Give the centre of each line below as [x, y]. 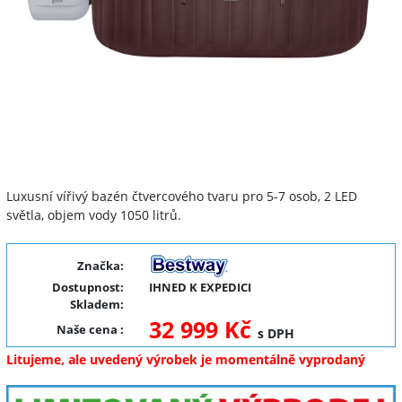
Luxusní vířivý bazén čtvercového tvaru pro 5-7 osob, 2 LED [182, 196]
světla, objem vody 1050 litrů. [94, 215]
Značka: [100, 266]
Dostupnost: [87, 287]
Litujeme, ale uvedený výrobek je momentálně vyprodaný [186, 359]
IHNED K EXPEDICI [200, 287]
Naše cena [88, 329]
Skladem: [96, 304]
